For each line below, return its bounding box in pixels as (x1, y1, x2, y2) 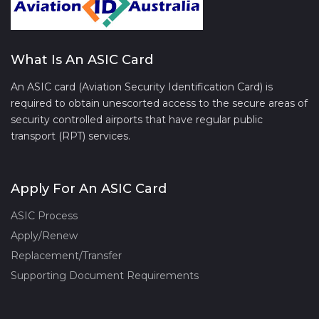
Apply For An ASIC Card (11, 180, 167, 197)
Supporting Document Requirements (11, 268, 199, 282)
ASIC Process (11, 209, 78, 222)
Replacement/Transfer (11, 249, 122, 262)
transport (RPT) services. (11, 129, 130, 142)
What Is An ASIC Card (11, 51, 153, 68)
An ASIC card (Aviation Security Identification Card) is (11, 80, 273, 93)
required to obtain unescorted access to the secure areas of (11, 96, 308, 110)
